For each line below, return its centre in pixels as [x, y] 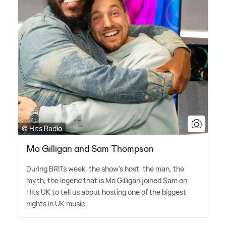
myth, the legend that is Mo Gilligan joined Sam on [107, 181]
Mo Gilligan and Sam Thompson [90, 149]
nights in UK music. [57, 204]
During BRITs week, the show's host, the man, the [105, 169]
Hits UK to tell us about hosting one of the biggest [106, 192]
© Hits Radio [42, 129]
